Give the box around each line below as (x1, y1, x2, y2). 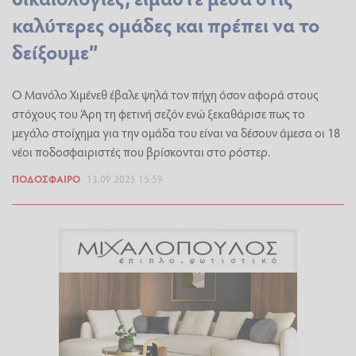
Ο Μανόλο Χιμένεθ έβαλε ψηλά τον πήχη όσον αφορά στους (12, 86, 319, 103)
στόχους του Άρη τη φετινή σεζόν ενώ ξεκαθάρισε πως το (12, 105, 305, 122)
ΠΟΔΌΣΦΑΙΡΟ (12, 172, 80, 187)
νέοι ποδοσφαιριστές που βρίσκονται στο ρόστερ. (12, 143, 270, 161)
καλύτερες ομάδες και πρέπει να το (12, 10, 319, 39)
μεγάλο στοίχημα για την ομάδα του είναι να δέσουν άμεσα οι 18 (12, 124, 340, 141)
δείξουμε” (12, 37, 99, 66)
